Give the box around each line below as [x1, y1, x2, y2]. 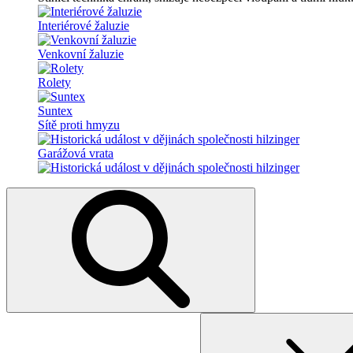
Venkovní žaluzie [38, 47, 124, 61]
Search [6, 312, 39, 325]
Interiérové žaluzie [38, 19, 129, 32]
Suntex [38, 104, 72, 117]
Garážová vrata [38, 147, 113, 160]
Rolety [38, 76, 71, 89]
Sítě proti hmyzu [38, 118, 120, 132]
